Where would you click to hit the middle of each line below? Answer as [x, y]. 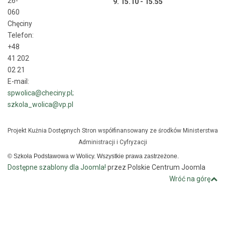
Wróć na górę [190, 179]
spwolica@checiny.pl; [41, 93]
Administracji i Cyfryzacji [113, 142]
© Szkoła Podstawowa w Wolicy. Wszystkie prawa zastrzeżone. [93, 156]
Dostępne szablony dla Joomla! [57, 167]
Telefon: [21, 35]
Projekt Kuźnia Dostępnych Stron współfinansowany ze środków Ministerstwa [113, 131]
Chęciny [20, 24]
